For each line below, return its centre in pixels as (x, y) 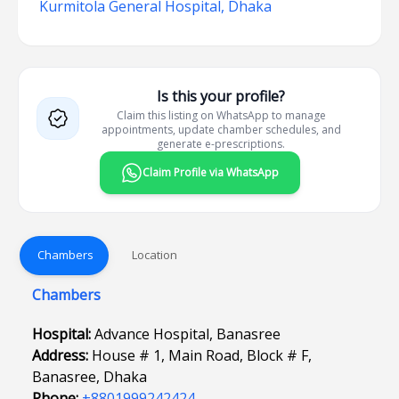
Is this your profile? (221, 96)
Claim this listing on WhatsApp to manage (221, 115)
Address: (62, 355)
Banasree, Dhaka (90, 377)
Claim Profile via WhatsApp (210, 172)
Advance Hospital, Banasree (187, 334)
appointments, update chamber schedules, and (221, 130)
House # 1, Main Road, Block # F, (202, 355)
